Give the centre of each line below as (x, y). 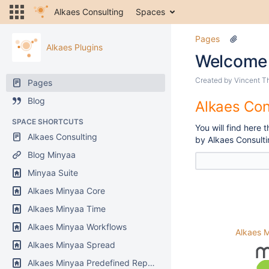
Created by (215, 80)
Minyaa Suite (53, 173)
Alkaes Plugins (74, 47)
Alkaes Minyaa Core (66, 191)
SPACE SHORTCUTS (48, 122)
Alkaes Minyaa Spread (71, 245)
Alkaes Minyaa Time (67, 209)
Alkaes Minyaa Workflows (77, 227)
